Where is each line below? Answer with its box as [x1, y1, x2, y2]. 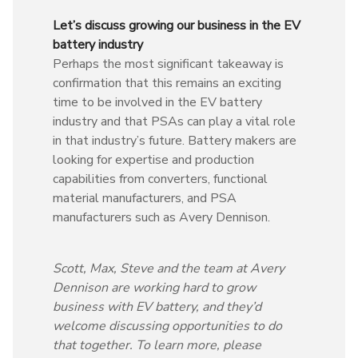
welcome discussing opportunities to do [53, 316, 282, 335]
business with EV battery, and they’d [53, 297, 261, 316]
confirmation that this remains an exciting [53, 74, 281, 92]
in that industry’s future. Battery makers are [53, 131, 296, 149]
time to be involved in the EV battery [53, 93, 262, 111]
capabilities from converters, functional [53, 169, 268, 188]
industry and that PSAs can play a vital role [53, 112, 296, 130]
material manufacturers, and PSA [53, 189, 237, 207]
